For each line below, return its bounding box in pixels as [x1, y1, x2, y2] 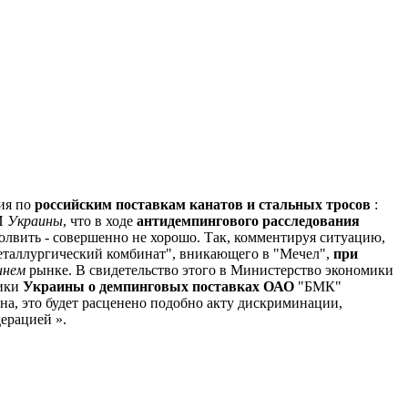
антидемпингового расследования [137, 213, 360, 229]
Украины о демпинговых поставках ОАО [23, 279, 294, 295]
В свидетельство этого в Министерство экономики [72, 262, 393, 279]
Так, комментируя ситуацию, [200, 229, 385, 246]
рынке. [25, 262, 72, 279]
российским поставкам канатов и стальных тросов [35, 197, 371, 213]
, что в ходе [63, 213, 137, 229]
